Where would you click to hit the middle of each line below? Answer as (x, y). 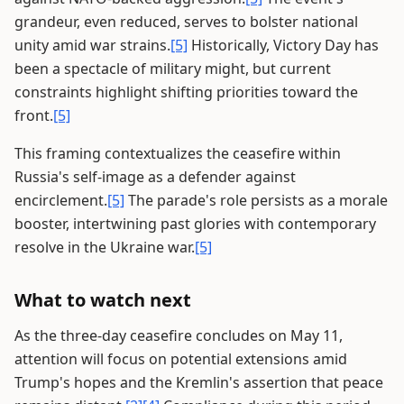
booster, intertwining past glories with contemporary (195, 224)
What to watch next (103, 300)
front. (34, 116)
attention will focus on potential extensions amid (181, 359)
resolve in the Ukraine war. (105, 248)
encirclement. (61, 201)
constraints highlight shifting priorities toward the (186, 92)
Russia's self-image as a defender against (155, 177)
